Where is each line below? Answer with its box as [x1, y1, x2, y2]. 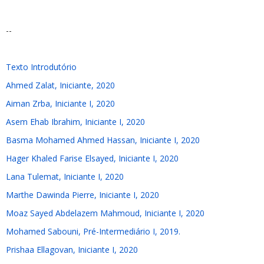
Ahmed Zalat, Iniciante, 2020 [6, 80, 115, 91]
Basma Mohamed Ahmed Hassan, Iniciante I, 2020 [6, 134, 200, 146]
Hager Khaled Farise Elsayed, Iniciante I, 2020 [6, 153, 179, 164]
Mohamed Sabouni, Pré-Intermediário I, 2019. [6, 226, 180, 237]
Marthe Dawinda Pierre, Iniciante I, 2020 [6, 189, 159, 200]
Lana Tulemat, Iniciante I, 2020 [6, 171, 124, 182]
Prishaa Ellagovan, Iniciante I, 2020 [6, 244, 138, 255]
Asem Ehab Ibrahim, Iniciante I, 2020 [6, 116, 145, 127]
